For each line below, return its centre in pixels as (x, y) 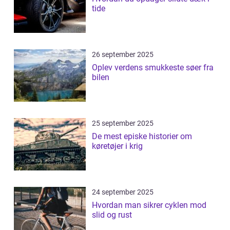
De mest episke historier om (142, 137)
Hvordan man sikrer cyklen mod (149, 205)
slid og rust (112, 215)
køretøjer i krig (117, 146)
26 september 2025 (123, 55)
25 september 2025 (123, 123)
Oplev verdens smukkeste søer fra (153, 68)
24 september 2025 (123, 192)
